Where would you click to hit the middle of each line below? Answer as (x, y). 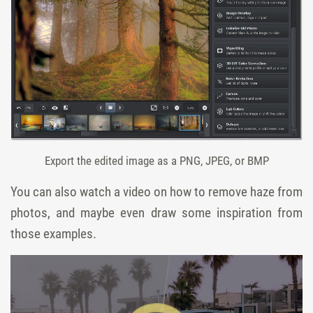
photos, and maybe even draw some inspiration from (156, 212)
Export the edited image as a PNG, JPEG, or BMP (156, 160)
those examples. (53, 233)
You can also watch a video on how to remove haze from (156, 191)
